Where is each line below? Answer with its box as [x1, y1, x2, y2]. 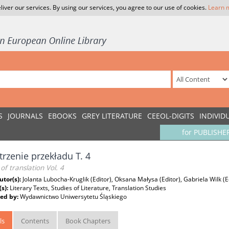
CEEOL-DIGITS [147, 111, 194, 121]
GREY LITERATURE [82, 111, 142, 121]
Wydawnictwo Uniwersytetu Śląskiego [20, 192, 127, 201]
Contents [21, 216, 49, 225]
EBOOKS [48, 111, 77, 121]
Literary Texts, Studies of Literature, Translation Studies [10, 184, 166, 192]
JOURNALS [8, 111, 43, 121]
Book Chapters [65, 216, 110, 225]
